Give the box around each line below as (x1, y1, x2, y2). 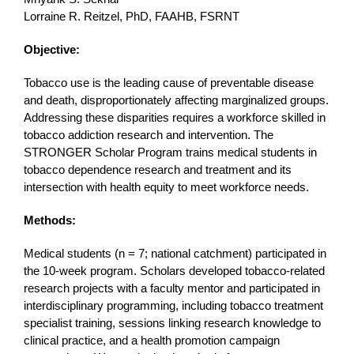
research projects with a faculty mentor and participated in (23, 281, 320, 296)
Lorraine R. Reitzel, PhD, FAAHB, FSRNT (23, 9, 239, 24)
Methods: (23, 213, 76, 228)
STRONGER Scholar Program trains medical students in (23, 145, 317, 160)
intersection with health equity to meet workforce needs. (23, 180, 309, 194)
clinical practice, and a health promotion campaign (23, 333, 280, 348)
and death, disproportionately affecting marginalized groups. (23, 93, 329, 107)
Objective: (23, 43, 80, 57)
